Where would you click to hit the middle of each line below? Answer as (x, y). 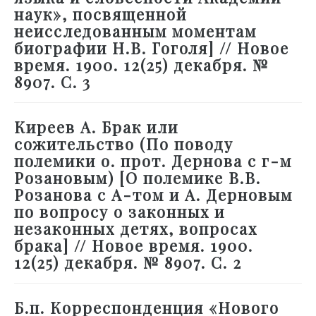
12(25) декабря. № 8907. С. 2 (128, 263)
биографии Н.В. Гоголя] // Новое (152, 48)
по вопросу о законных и (120, 212)
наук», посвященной (101, 14)
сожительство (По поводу (124, 144)
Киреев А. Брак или (96, 127)
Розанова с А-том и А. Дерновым (153, 195)
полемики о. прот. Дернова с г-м (153, 161)
